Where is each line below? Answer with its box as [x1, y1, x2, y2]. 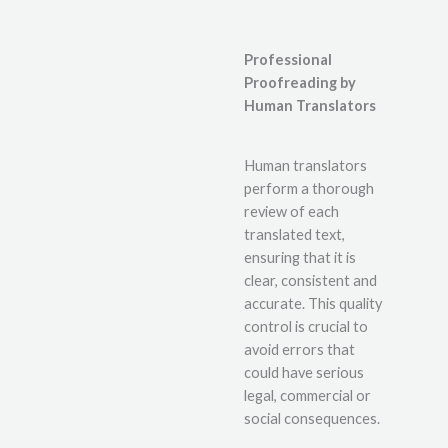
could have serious [244, 364, 364, 382]
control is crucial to [244, 318, 368, 336]
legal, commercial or [244, 387, 371, 405]
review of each [244, 203, 339, 221]
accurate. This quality [244, 295, 382, 313]
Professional [244, 50, 332, 68]
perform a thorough [244, 180, 374, 198]
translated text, [244, 226, 345, 244]
